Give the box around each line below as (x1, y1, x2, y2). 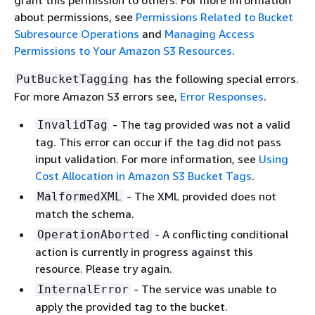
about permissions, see (14, 10, 136, 24)
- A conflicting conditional (152, 227, 288, 241)
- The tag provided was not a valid (110, 117, 290, 131)
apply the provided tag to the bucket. (35, 300, 228, 314)
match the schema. (35, 207, 134, 221)
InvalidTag (37, 118, 108, 131)
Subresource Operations (14, 27, 139, 41)
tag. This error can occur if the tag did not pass (35, 135, 281, 149)
